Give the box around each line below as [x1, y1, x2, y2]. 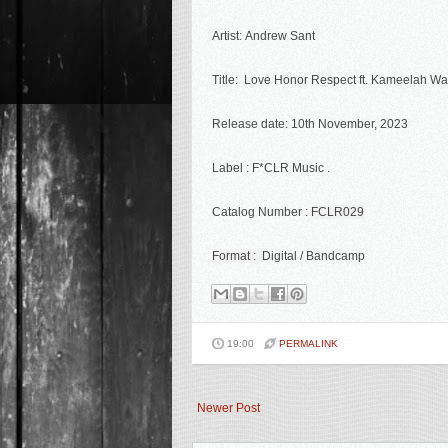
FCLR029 [311, 205, 364, 219]
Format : [212, 249, 262, 263]
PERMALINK [279, 338, 338, 349]
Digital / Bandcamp [262, 249, 365, 263]
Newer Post [197, 401, 260, 415]
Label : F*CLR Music [212, 161, 324, 175]
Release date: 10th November [212, 117, 374, 131]
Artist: [212, 29, 245, 43]
